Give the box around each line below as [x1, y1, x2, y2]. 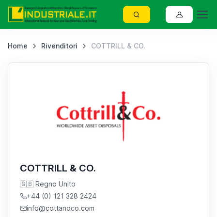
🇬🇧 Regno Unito [20, 180, 76, 188]
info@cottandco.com [27, 204, 94, 212]
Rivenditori [41, 42, 77, 50]
